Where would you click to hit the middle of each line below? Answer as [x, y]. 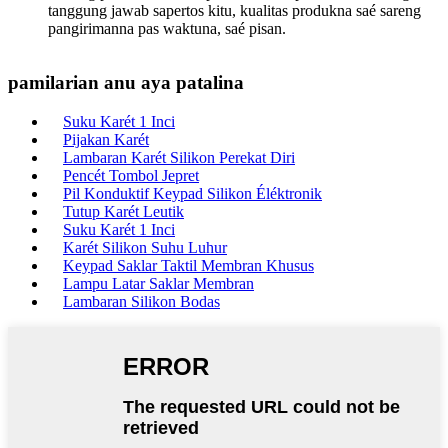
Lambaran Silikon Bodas [141, 301]
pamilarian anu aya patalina [126, 82]
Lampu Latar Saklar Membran [158, 283]
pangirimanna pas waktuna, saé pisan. [167, 29]
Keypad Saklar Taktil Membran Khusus [188, 265]
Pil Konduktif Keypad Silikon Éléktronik [192, 193]
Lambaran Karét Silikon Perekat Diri [179, 157]
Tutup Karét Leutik [123, 211]
